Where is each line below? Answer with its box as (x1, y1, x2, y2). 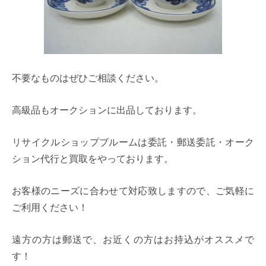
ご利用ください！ (12, 199, 88, 214)
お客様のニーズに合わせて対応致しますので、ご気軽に (12, 183, 254, 197)
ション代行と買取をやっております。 (12, 151, 173, 165)
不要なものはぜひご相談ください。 (12, 70, 164, 84)
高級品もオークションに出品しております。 (12, 102, 202, 116)
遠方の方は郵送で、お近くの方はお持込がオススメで (12, 232, 254, 246)
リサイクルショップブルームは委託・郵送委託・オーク (12, 134, 254, 148)
